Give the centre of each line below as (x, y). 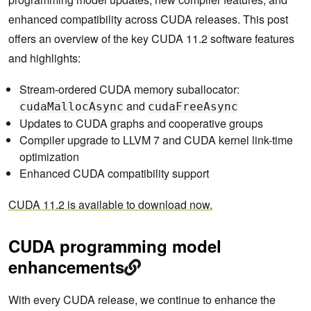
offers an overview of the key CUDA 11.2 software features (151, 39)
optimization (49, 157)
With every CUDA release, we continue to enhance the (142, 300)
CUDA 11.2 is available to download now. (110, 205)
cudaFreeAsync (193, 107)
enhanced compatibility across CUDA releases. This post (148, 19)
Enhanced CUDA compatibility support (114, 174)
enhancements (66, 267)
